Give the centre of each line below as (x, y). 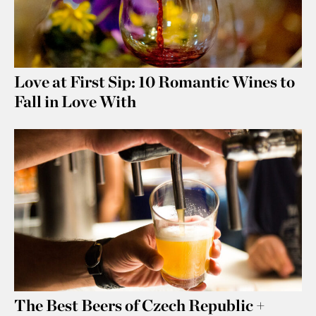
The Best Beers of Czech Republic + (140, 305)
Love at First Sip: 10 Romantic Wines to (154, 82)
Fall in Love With (75, 102)
